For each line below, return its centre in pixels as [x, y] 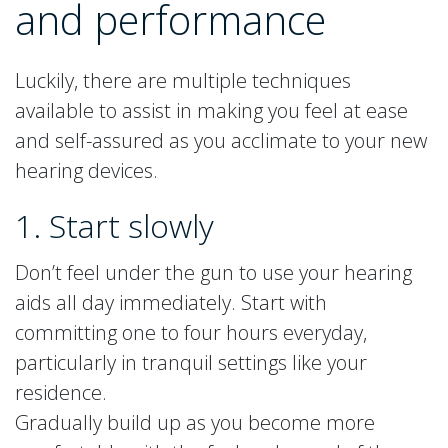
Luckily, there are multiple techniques [183, 80]
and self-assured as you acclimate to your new [221, 140]
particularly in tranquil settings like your [191, 362]
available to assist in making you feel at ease [211, 110]
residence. [61, 392]
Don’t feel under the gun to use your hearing [213, 272]
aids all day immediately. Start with [171, 302]
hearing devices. [86, 170]
